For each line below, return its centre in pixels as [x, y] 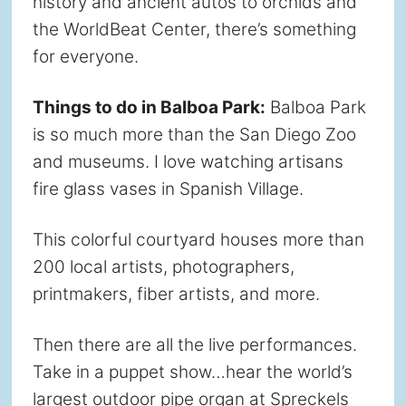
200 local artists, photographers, [163, 266]
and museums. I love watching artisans [188, 161]
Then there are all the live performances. [194, 344]
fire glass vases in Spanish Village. [168, 188]
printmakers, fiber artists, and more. [176, 294]
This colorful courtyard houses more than [198, 239]
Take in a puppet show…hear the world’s [192, 372]
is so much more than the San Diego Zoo [194, 134]
